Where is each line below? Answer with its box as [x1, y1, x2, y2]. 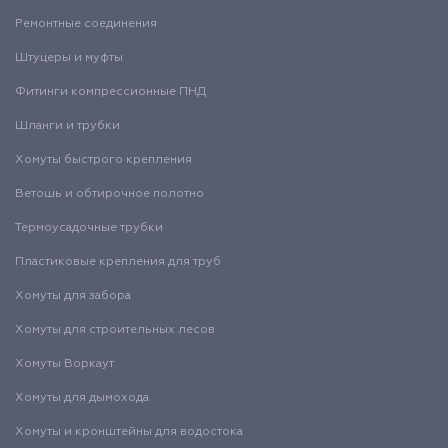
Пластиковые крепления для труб [15, 255, 221, 268]
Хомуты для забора [15, 289, 131, 302]
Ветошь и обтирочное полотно [15, 187, 204, 200]
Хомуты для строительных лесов [15, 323, 215, 336]
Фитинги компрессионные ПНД [15, 85, 206, 98]
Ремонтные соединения [15, 17, 157, 30]
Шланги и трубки [15, 119, 120, 132]
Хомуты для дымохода [15, 391, 149, 404]
